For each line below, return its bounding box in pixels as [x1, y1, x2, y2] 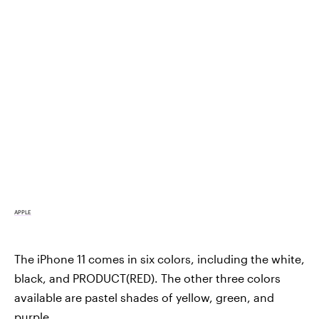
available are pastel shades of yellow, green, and [14, 290, 274, 304]
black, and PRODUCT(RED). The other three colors [14, 271, 281, 285]
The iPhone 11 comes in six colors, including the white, [14, 251, 305, 266]
